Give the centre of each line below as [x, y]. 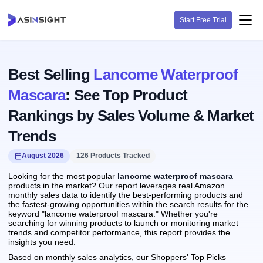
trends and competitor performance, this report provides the [119, 232]
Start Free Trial [203, 20]
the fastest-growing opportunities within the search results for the [128, 204]
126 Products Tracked [113, 156]
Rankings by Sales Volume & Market [131, 116]
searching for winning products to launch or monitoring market [123, 223]
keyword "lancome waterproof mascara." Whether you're [113, 213]
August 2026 [43, 156]
